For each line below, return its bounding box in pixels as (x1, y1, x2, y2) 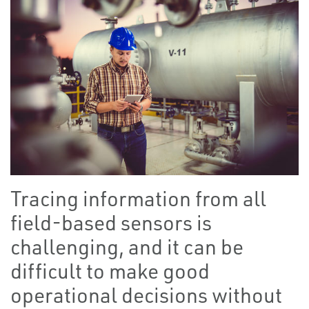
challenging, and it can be (10, 234, 243, 260)
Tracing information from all (10, 186, 266, 212)
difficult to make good (10, 258, 210, 284)
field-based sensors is (10, 210, 212, 236)
